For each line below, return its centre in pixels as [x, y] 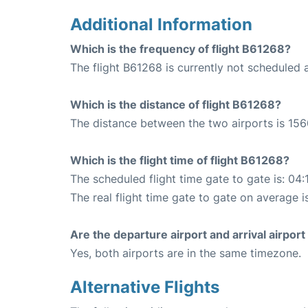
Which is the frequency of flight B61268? [180, 49]
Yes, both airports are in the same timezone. [186, 253]
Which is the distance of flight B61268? [176, 104]
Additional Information [161, 24]
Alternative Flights [145, 287]
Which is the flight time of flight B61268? [180, 160]
